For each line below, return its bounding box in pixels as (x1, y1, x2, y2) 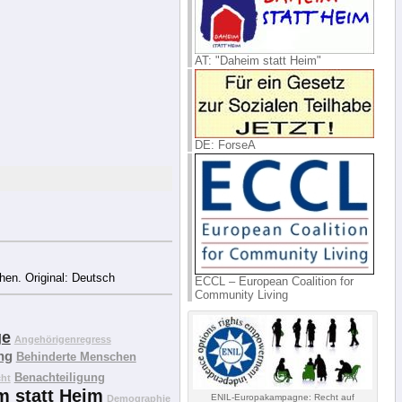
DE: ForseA (194, 137, 256, 152)
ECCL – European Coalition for (194, 274, 354, 288)
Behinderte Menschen (15, 349, 136, 363)
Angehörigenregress (13, 333, 111, 345)
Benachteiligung (13, 370, 105, 384)
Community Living (194, 287, 288, 301)
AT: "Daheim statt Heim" (194, 53, 321, 67)
